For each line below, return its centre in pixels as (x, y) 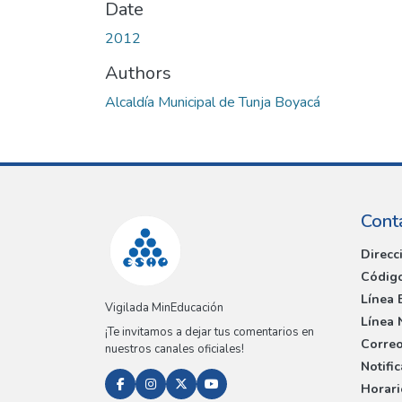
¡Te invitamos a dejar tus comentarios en (210, 332)
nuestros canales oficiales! (175, 350)
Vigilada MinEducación (164, 308)
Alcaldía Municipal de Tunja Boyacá (213, 102)
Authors (138, 73)
